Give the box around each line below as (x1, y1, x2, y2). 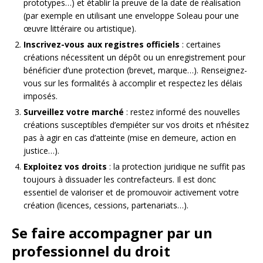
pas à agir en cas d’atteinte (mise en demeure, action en (23, 131, 236, 143)
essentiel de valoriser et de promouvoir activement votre (23, 186, 239, 198)
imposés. (23, 90, 58, 102)
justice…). (23, 144, 59, 156)
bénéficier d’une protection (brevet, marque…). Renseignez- (23, 64, 247, 76)
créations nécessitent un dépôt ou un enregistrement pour (23, 51, 245, 63)
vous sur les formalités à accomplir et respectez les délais (23, 77, 242, 89)
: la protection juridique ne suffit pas (107, 160, 245, 172)
